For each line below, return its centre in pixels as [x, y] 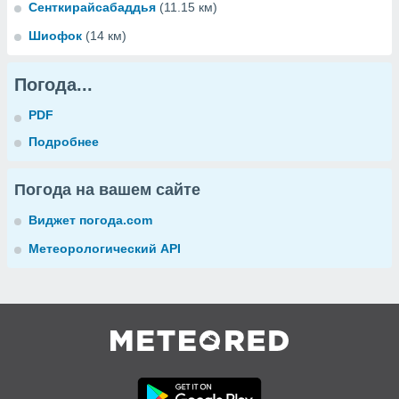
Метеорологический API [105, 248]
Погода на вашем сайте [107, 190]
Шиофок [55, 36]
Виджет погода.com [90, 220]
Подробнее [64, 142]
